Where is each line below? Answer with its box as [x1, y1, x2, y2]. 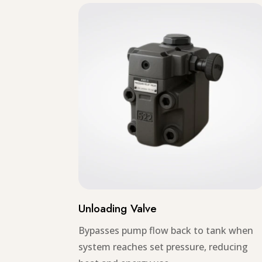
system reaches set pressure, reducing [78, 240, 249, 253]
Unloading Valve [78, 200, 157, 216]
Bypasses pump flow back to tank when [78, 223, 254, 237]
